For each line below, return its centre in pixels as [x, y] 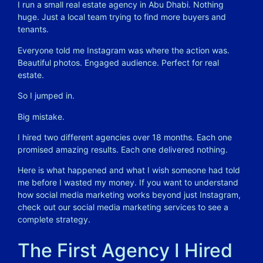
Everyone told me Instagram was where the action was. [124, 50]
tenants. [33, 29]
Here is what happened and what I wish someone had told [129, 170]
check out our [45, 207]
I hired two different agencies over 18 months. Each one [125, 137]
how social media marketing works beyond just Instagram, [129, 195]
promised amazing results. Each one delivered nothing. [123, 149]
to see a [212, 207]
